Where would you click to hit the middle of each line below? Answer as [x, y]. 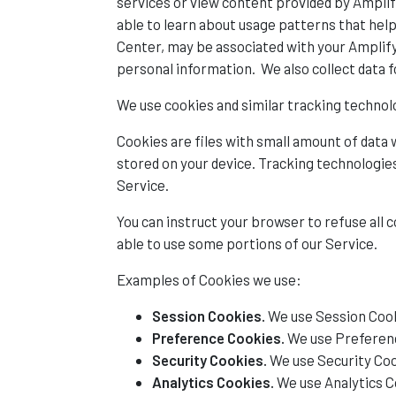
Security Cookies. [209, 360]
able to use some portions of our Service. [247, 243]
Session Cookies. [209, 316]
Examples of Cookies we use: [209, 279]
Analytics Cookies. [213, 382]
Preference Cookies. [218, 338]
